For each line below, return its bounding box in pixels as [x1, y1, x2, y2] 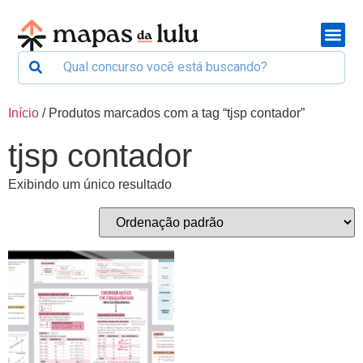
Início [8, 105, 39, 120]
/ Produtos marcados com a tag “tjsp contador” [39, 105, 305, 120]
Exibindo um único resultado [8, 177, 172, 191]
